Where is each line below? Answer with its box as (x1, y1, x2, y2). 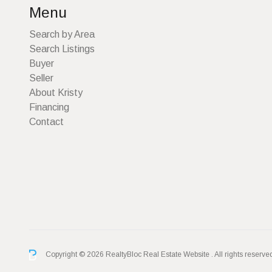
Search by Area (29, 29, 95, 39)
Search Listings (29, 43, 95, 54)
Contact (29, 116, 64, 127)
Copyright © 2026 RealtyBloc (44, 250, 143, 259)
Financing (29, 101, 69, 112)
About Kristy (29, 87, 83, 98)
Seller (29, 72, 53, 83)
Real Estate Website (143, 250, 211, 259)
